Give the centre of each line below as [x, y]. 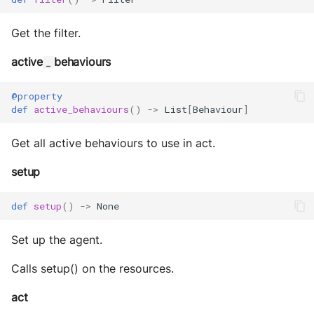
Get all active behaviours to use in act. [113, 143]
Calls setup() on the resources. [93, 268]
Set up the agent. [57, 240]
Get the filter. [46, 33]
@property [37, 96]
